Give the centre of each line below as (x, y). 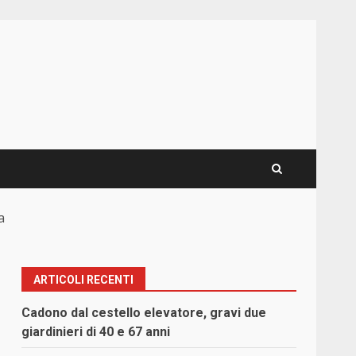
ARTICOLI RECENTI (84, 280)
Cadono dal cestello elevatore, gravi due (144, 313)
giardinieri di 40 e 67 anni (96, 332)
